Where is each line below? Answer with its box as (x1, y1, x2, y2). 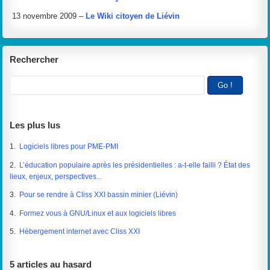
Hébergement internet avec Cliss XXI (19, 228, 140, 236)
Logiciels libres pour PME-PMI (19, 142, 119, 150)
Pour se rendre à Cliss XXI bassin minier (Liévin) (19, 191, 178, 199)
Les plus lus (10, 119, 61, 130)
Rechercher (10, 54, 59, 64)
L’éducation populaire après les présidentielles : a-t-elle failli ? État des (19, 161, 251, 169)
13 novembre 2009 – (12, 11, 86, 20)
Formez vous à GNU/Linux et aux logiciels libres (19, 209, 177, 217)
